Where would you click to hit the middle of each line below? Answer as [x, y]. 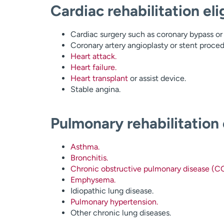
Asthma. [85, 147]
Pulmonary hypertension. [114, 202]
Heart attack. [93, 56]
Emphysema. [93, 180]
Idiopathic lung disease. [112, 191]
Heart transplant [99, 78]
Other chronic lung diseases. [120, 213]
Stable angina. [95, 89]
